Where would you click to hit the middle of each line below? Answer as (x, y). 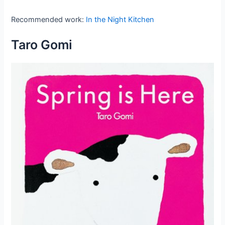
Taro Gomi (42, 45)
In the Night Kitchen (120, 20)
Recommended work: (49, 20)
